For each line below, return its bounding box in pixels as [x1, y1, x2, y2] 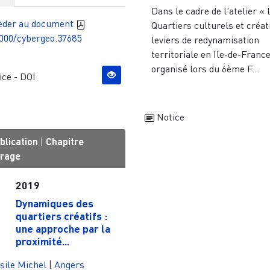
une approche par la [15, 221, 110, 235]
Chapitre [46, 136, 84, 148]
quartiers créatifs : [15, 209, 107, 222]
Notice [154, 111, 184, 124]
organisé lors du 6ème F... [151, 63, 260, 75]
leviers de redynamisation [151, 34, 260, 46]
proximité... [15, 234, 69, 248]
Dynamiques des [15, 196, 93, 210]
